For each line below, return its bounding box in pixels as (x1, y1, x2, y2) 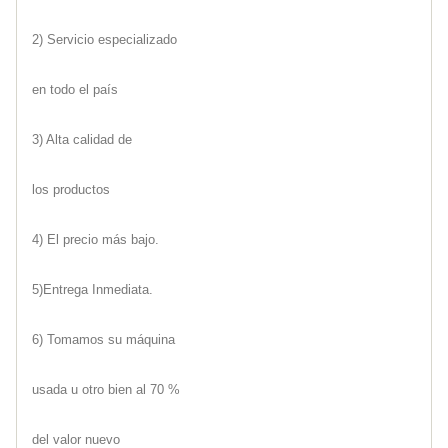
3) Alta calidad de (32, 131, 132, 147)
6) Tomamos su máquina (32, 331, 175, 347)
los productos (32, 181, 110, 197)
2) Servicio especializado (32, 31, 177, 47)
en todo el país (32, 81, 118, 97)
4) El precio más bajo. (32, 231, 159, 247)
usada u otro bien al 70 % (32, 381, 180, 397)
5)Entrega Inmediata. (32, 281, 153, 297)
